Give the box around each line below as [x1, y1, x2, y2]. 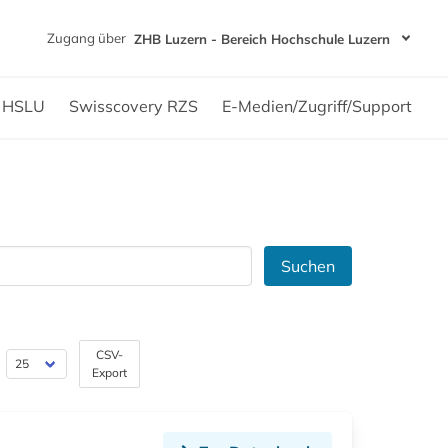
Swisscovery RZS [69, 96, 198, 116]
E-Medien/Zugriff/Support [222, 96, 412, 116]
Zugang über [47, 30, 126, 46]
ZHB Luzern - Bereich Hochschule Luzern [134, 30, 390, 47]
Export [91, 365, 127, 380]
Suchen [281, 256, 335, 276]
